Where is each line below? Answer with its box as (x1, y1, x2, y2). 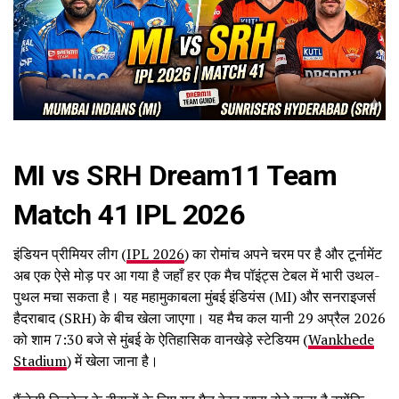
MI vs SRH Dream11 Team (13, 159, 337, 193)
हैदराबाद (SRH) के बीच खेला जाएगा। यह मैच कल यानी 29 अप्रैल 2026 (13, 308, 386, 329)
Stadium (13, 351, 67, 371)
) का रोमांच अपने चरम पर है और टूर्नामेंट (184, 244, 382, 265)
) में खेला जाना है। (67, 351, 159, 371)
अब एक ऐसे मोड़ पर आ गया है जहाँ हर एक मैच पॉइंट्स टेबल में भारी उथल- (13, 265, 380, 286)
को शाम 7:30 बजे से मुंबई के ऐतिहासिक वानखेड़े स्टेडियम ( (13, 330, 308, 350)
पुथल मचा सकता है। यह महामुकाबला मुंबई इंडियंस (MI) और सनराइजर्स (13, 287, 376, 307)
